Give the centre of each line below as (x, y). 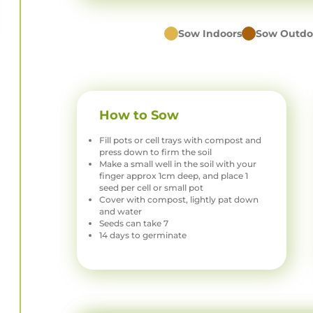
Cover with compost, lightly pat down (179, 200)
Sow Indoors (210, 34)
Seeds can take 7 (134, 224)
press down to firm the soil (156, 152)
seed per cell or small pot (152, 188)
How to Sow (139, 116)
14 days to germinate (143, 235)
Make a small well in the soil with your (178, 164)
